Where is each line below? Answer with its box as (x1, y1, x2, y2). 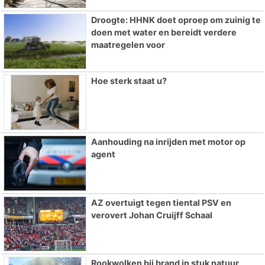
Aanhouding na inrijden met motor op (91, 136, 245, 147)
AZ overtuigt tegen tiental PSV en (91, 197, 231, 208)
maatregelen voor (91, 40, 165, 50)
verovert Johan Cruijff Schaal (91, 209, 212, 220)
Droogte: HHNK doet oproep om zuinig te (91, 15, 261, 25)
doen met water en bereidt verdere (91, 27, 237, 38)
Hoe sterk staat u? (91, 76, 167, 86)
